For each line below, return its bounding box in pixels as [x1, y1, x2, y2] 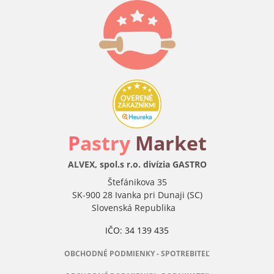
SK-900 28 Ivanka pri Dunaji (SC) [72, 189, 202, 201]
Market [135, 130, 207, 157]
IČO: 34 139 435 [105, 224, 169, 237]
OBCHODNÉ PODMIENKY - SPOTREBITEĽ [64, 248, 210, 259]
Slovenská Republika [91, 202, 183, 214]
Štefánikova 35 [107, 176, 167, 188]
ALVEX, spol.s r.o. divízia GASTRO [67, 158, 207, 171]
